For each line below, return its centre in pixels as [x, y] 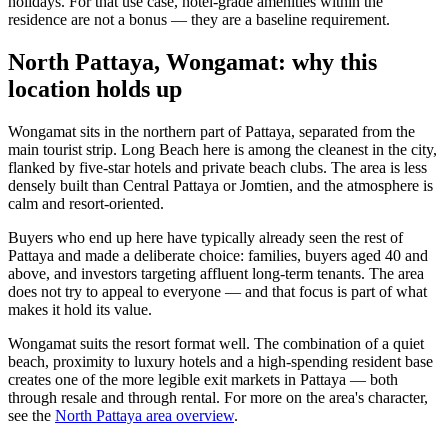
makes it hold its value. [80, 309]
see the [31, 415]
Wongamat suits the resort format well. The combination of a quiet [216, 343]
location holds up [95, 88]
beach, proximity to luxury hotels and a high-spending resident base [220, 361]
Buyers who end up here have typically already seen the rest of [205, 237]
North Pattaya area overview [144, 415]
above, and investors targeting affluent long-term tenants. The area [216, 273]
